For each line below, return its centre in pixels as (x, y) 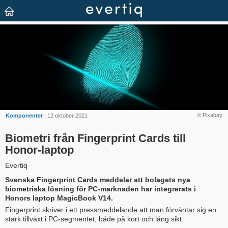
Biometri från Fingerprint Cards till (95, 138)
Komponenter (24, 116)
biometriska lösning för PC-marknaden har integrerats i (101, 189)
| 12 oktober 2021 (65, 116)
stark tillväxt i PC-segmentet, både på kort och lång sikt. (94, 219)
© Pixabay (209, 115)
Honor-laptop (39, 150)
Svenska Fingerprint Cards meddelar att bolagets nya (98, 180)
